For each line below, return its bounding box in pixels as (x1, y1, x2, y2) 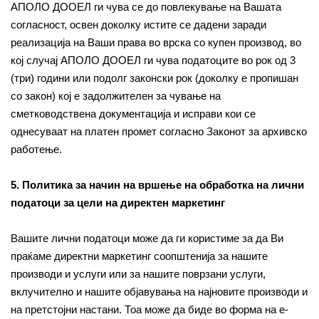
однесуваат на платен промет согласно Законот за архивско (11, 125, 307, 137)
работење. (11, 143, 62, 155)
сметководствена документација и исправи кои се (11, 108, 256, 120)
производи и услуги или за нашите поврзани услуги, (11, 268, 266, 280)
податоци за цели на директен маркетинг (11, 197, 225, 209)
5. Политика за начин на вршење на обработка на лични (11, 179, 304, 191)
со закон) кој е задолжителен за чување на (11, 90, 221, 102)
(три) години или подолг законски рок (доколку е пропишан (11, 72, 298, 84)
